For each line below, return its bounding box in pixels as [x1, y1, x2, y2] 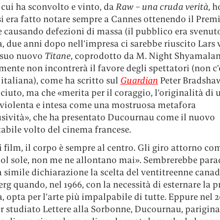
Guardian [120, 75, 158, 86]
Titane [44, 50, 71, 62]
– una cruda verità [135, 1, 208, 13]
